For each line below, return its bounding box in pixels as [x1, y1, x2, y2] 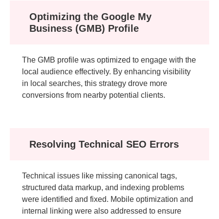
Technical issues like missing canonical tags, [22, 171, 177, 180]
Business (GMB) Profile [29, 22, 139, 34]
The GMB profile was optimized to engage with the [22, 55, 196, 64]
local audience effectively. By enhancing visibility [22, 67, 191, 76]
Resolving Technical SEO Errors [29, 138, 179, 150]
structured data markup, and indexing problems [22, 183, 184, 192]
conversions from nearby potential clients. [22, 90, 165, 99]
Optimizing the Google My [29, 11, 152, 22]
